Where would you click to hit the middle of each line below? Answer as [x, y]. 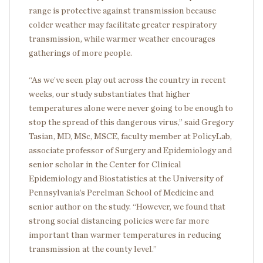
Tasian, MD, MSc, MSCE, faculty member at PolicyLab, [130, 136]
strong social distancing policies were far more [119, 221]
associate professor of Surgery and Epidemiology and [130, 151]
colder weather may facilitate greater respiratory [123, 25]
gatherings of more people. [80, 53]
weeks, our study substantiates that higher [109, 94]
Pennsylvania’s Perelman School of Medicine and [121, 193]
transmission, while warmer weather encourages [122, 39]
